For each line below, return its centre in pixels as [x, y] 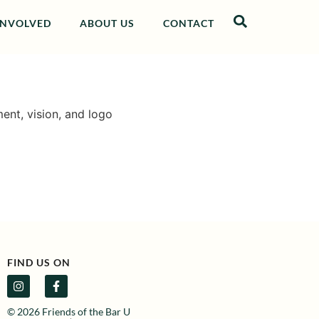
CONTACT [188, 23]
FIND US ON [39, 262]
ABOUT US [107, 23]
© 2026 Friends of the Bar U [69, 311]
